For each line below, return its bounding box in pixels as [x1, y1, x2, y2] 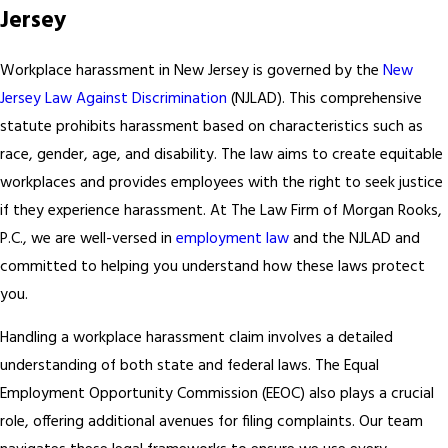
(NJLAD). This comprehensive [227, 86, 422, 112]
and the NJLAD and [289, 226, 420, 252]
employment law [176, 226, 289, 252]
